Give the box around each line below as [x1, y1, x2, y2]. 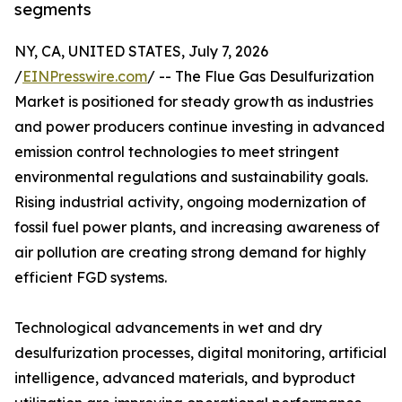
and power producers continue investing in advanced [14, 118, 385, 136]
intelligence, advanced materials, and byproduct [14, 369, 355, 388]
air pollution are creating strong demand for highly [14, 243, 366, 262]
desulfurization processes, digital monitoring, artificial [14, 344, 387, 363]
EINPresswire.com [22, 67, 147, 86]
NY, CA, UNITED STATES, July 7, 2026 [14, 42, 268, 61]
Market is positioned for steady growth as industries [14, 92, 373, 111]
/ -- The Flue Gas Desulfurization [147, 67, 374, 86]
